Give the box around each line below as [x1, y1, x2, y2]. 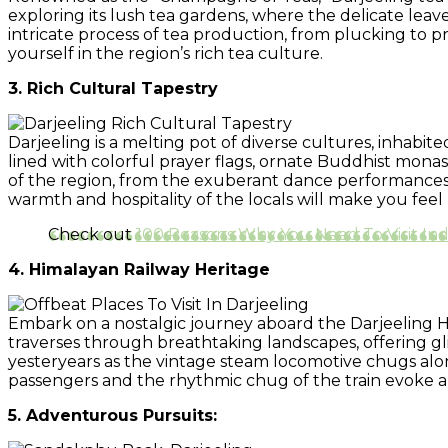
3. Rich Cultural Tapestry [8, 78, 218, 98]
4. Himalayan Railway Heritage [8, 259, 270, 279]
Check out [48, 224, 136, 244]
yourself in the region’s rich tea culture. [8, 43, 323, 63]
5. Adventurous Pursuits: [8, 405, 217, 425]
